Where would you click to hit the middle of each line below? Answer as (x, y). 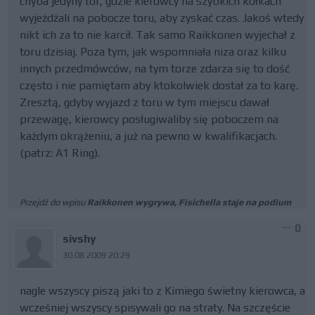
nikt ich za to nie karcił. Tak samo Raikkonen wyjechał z (157, 35)
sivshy (80, 239)
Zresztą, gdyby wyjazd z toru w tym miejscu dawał (144, 102)
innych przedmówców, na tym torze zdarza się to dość (155, 69)
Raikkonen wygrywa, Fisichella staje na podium (189, 202)
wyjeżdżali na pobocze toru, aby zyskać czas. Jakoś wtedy (162, 18)
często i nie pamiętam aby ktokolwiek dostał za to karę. (159, 85)
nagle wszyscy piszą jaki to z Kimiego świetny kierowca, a (162, 291)
